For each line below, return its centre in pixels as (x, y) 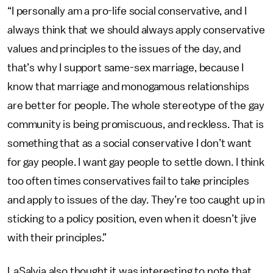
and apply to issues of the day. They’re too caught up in (136, 200)
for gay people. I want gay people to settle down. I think (136, 162)
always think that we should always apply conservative (136, 30)
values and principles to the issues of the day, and (124, 49)
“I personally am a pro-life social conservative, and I (127, 11)
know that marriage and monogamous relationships (128, 87)
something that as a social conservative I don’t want (129, 143)
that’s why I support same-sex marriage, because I (126, 68)
